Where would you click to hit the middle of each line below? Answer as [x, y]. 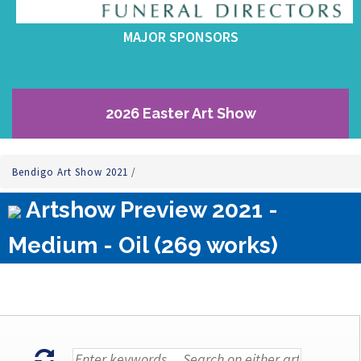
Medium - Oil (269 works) [143, 245]
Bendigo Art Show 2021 [72, 172]
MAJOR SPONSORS [180, 37]
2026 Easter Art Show [180, 113]
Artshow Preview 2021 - [149, 210]
